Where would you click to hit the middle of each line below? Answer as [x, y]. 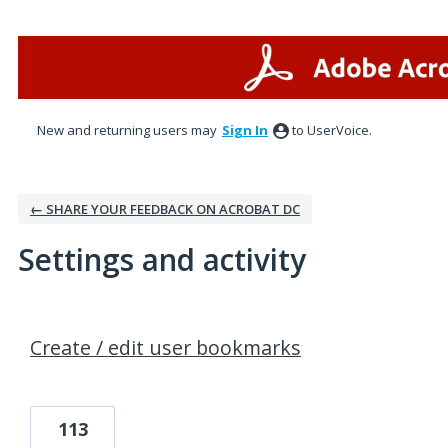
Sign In [245, 130]
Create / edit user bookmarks [165, 347]
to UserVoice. [332, 130]
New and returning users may [128, 130]
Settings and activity [162, 259]
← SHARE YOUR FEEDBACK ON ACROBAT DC [165, 209]
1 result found [64, 323]
